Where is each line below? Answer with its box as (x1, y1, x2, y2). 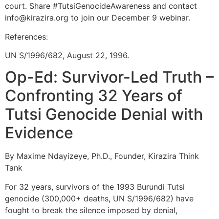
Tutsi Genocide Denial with (5, 105, 203, 124)
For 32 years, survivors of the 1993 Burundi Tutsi (5, 181, 185, 192)
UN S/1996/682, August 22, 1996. (5, 50, 129, 61)
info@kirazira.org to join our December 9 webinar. (5, 13, 190, 23)
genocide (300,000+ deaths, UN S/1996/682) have (5, 193, 194, 203)
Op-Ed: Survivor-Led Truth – (5, 67, 214, 87)
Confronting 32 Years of (5, 86, 182, 106)
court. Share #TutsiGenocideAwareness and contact (5, 1, 197, 11)
